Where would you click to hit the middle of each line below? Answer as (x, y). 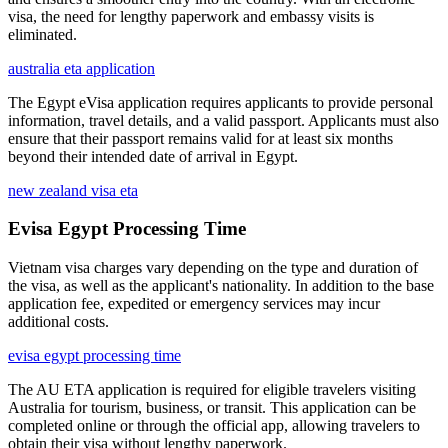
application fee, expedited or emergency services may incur (194, 304)
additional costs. (58, 322)
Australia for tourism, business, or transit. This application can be (212, 408)
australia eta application (81, 68)
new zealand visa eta (73, 190)
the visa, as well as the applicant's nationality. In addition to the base (221, 286)
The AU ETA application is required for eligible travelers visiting (212, 390)
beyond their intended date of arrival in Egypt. (153, 156)
